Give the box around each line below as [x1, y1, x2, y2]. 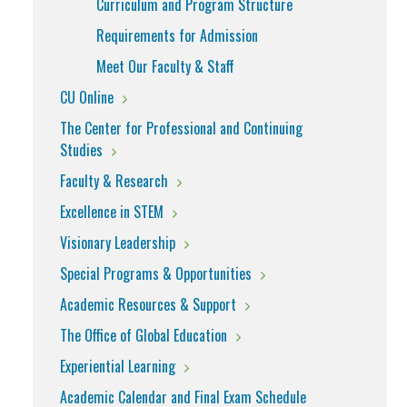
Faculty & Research [60, 170, 168, 193]
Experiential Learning [60, 355, 175, 378]
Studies [60, 139, 103, 162]
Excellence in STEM [60, 201, 164, 223]
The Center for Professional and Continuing [60, 117, 303, 140]
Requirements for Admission [96, 25, 258, 47]
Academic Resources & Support [60, 293, 236, 316]
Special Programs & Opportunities [60, 263, 252, 285]
